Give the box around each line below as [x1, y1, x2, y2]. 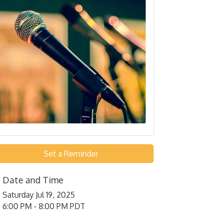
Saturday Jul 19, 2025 [2, 190, 75, 200]
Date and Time [2, 174, 64, 186]
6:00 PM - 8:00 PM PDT [2, 201, 86, 212]
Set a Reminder [43, 149, 98, 159]
